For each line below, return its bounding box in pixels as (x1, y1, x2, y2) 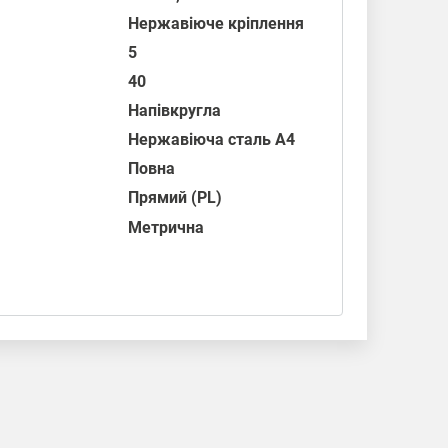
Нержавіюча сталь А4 (128, 130, 296, 149)
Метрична (128, 218, 205, 237)
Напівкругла (128, 101, 222, 120)
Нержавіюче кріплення (128, 14, 305, 33)
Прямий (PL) (128, 188, 223, 207)
